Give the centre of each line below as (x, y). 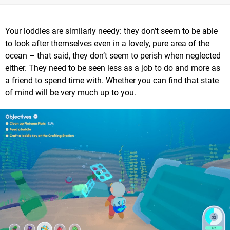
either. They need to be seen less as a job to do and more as (113, 68)
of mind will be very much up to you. (71, 92)
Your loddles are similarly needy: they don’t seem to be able (111, 31)
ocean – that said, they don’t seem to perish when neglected (113, 55)
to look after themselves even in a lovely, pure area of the (107, 43)
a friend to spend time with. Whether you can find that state (112, 80)
